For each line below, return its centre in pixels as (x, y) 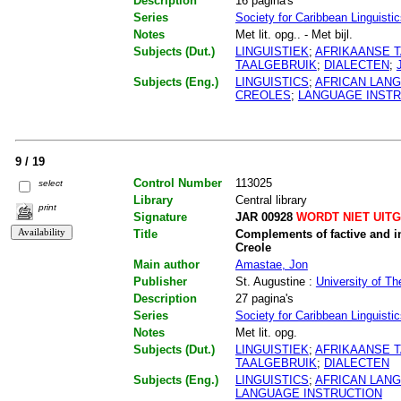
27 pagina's (264, 298)
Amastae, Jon (271, 264)
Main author (166, 264)
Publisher (160, 281)
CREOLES (263, 96)
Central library (271, 200)
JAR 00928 (264, 217)
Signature (160, 217)
